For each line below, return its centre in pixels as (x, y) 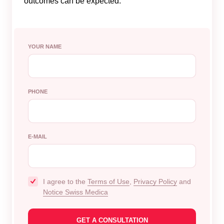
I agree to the (65, 181)
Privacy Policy (155, 181)
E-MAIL (37, 136)
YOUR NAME (45, 46)
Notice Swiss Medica (75, 192)
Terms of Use (108, 181)
